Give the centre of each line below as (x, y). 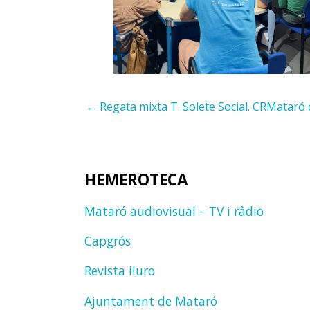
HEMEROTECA (136, 179)
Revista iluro (120, 271)
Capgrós (108, 241)
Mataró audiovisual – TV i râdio (174, 211)
